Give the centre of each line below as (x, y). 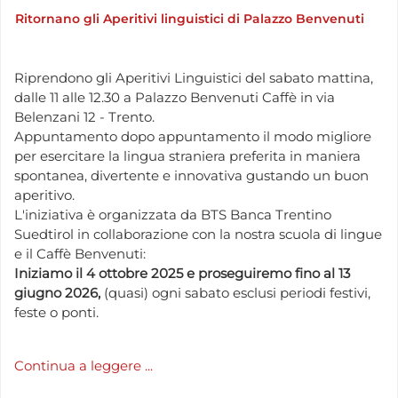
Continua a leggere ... (84, 365)
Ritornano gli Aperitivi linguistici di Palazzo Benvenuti (190, 18)
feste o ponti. (56, 313)
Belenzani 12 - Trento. (84, 117)
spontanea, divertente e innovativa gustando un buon (191, 176)
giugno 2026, (59, 293)
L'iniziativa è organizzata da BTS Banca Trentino (173, 215)
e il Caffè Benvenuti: (80, 254)
